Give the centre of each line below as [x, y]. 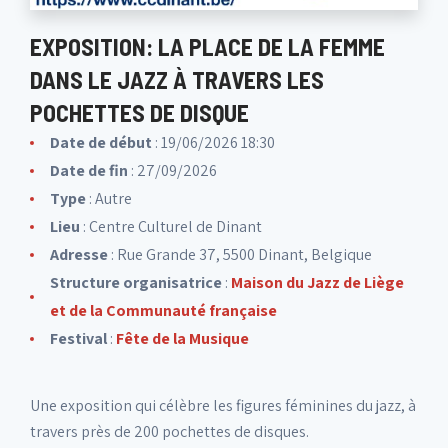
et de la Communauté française [163, 310]
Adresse [79, 254]
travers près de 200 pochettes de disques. [169, 431]
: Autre [109, 198]
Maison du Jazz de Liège [317, 282]
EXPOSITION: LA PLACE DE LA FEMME [207, 46]
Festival [78, 338]
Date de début [101, 142]
